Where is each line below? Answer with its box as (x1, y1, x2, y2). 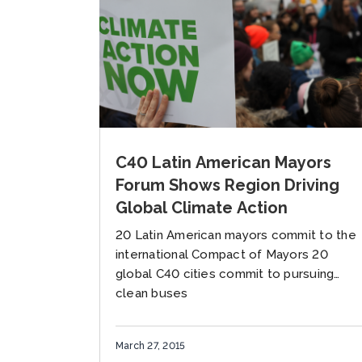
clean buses (116, 285, 188, 301)
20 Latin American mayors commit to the (116, 227, 356, 242)
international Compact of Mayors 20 (116, 246, 328, 262)
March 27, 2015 (116, 340, 186, 352)
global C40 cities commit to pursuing (116, 266, 335, 281)
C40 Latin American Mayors (116, 152, 331, 172)
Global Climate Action (116, 197, 288, 217)
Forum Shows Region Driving (116, 175, 339, 195)
